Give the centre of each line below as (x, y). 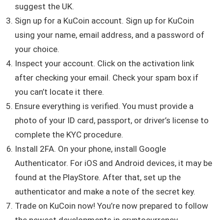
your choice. (37, 49)
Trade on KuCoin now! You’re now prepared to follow (111, 206)
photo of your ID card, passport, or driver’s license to (112, 121)
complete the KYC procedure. (69, 135)
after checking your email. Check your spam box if (107, 78)
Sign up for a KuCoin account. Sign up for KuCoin (104, 21)
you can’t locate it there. (59, 92)
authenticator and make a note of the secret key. (105, 192)
